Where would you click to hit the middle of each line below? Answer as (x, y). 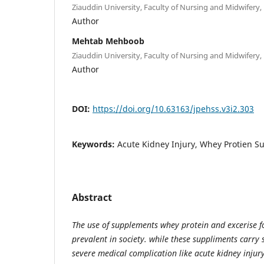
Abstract (92, 197)
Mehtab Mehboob (108, 41)
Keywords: (95, 144)
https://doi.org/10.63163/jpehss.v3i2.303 (173, 108)
